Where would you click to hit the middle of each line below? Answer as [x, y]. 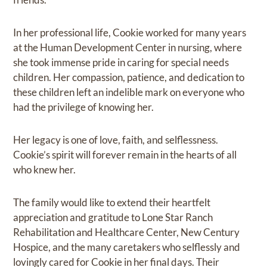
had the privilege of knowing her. [84, 107]
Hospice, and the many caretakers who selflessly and [127, 247]
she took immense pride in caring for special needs [121, 63]
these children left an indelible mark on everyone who [129, 92]
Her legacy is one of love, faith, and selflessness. [116, 140]
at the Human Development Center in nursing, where [128, 48]
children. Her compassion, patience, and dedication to [129, 77]
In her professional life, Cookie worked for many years [130, 33]
